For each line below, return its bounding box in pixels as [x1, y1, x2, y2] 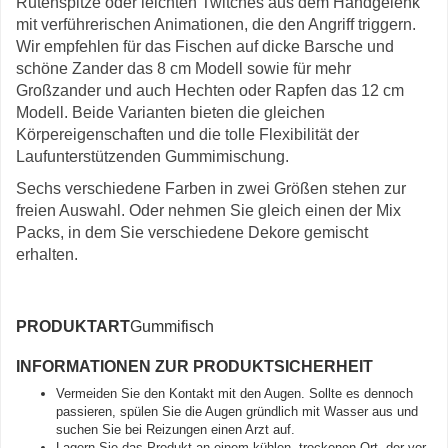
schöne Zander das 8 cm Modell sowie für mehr [16, 60, 351, 77]
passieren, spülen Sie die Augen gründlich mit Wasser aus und [56, 404, 418, 419]
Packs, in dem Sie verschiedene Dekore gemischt [16, 224, 368, 241]
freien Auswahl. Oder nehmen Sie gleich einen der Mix [16, 202, 401, 219]
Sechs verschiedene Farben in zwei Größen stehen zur [16, 180, 406, 197]
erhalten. [16, 246, 78, 263]
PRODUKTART [16, 318, 130, 335]
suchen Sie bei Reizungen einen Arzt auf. [56, 422, 295, 437]
